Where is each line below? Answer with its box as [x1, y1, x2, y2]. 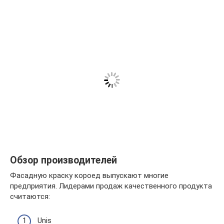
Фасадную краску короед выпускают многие [10, 170, 168, 180]
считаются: [10, 191, 50, 201]
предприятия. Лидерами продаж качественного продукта [10, 181, 212, 190]
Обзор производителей [10, 154, 117, 166]
